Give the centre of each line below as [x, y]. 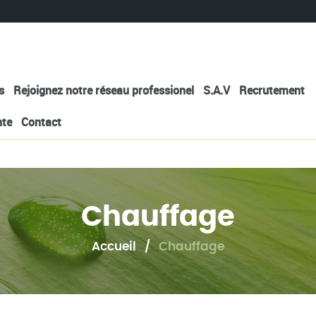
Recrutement [272, 91]
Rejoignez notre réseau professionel [104, 91]
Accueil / [125, 246]
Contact [42, 122]
